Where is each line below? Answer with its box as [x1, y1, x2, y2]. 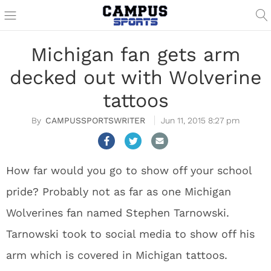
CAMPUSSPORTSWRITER [45, 116, 145, 125]
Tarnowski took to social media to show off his [6, 227, 255, 240]
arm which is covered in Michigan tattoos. [6, 249, 227, 261]
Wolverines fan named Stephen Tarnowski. [6, 206, 229, 219]
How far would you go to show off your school [6, 164, 252, 177]
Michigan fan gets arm [30, 43, 241, 66]
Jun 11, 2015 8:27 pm [161, 116, 240, 125]
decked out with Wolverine [10, 66, 261, 89]
